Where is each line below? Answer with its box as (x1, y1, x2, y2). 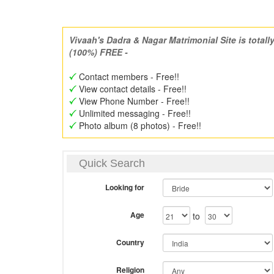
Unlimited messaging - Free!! (76, 107, 191, 119)
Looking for (105, 182, 144, 193)
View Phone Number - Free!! (76, 95, 190, 107)
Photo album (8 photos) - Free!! (76, 119, 201, 131)
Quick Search (79, 157, 145, 169)
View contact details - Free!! (76, 83, 187, 95)
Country (116, 237, 144, 248)
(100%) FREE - (69, 46, 128, 58)
